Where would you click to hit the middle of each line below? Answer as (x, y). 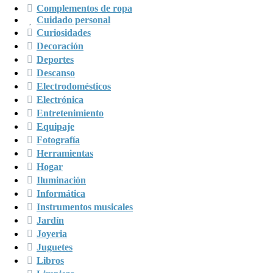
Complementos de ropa (84, 8)
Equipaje (55, 126)
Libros (50, 260)
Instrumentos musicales (85, 207)
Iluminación (61, 180)
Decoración (60, 46)
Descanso (56, 73)
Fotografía (58, 140)
